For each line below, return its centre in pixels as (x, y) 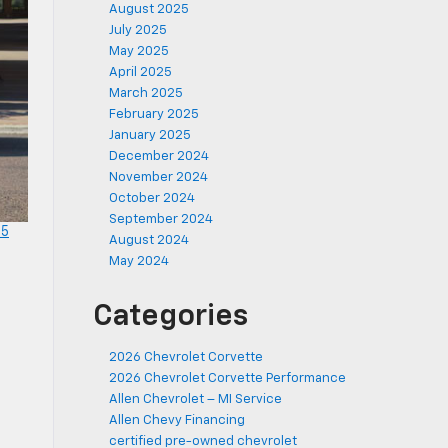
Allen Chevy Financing (177, 420)
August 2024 (149, 240)
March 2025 (146, 93)
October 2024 (152, 198)
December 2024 (159, 156)
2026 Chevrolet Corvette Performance (227, 378)
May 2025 (139, 51)
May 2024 (139, 261)
